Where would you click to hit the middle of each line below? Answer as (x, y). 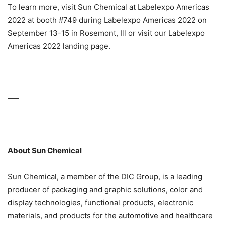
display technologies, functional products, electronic (100, 203)
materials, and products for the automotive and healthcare (110, 216)
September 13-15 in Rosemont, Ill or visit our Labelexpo (106, 33)
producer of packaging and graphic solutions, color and (105, 190)
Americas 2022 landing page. (59, 46)
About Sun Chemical (45, 151)
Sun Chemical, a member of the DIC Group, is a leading (105, 177)
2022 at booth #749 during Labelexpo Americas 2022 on (107, 20)
